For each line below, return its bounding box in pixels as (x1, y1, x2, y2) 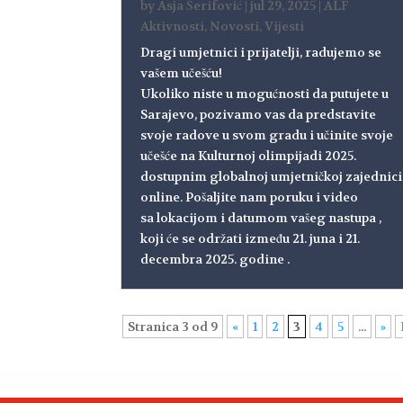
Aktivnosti (140, 17, 205, 34)
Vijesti (264, 17, 305, 34)
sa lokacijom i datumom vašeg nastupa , (140, 209, 382, 226)
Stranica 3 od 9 (128, 318, 219, 335)
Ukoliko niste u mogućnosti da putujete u (140, 85, 390, 102)
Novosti (210, 17, 260, 34)
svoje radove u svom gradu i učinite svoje (140, 126, 394, 143)
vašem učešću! (140, 64, 223, 81)
